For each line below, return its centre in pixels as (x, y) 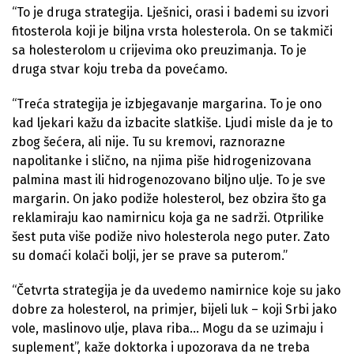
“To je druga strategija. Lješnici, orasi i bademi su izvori (170, 12)
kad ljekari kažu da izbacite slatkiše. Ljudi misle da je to (172, 122)
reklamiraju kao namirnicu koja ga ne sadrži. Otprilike (168, 217)
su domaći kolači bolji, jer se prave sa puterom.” (150, 255)
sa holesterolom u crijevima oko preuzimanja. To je (159, 50)
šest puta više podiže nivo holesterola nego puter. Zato (171, 236)
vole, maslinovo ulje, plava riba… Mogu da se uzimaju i (168, 328)
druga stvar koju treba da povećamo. (120, 69)
